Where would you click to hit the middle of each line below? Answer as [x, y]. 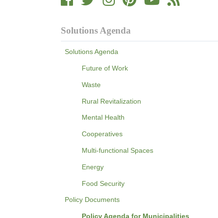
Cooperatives [102, 134]
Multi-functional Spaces [118, 151]
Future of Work [105, 68]
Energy [93, 167]
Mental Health [103, 118]
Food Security [103, 183]
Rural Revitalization [112, 101]
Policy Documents [92, 200]
